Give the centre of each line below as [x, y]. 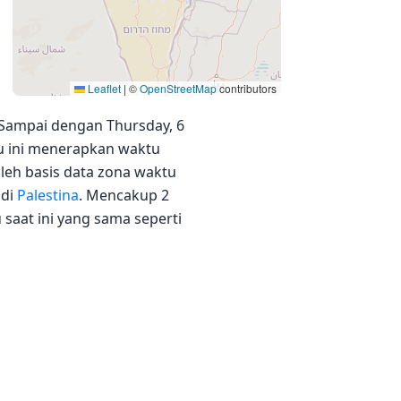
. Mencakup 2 [124, 195]
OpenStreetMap [178, 88]
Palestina [48, 195]
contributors [247, 88]
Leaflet [103, 88]
